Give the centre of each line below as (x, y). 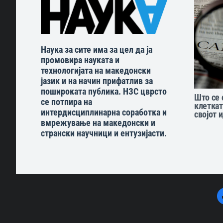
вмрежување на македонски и (98, 123)
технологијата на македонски (96, 71)
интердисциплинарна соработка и (104, 113)
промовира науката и (80, 60)
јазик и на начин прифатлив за (97, 81)
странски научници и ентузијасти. (104, 134)
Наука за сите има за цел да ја (97, 50)
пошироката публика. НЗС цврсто (104, 92)
